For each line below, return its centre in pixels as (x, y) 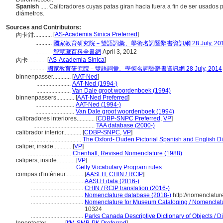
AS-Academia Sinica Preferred (96, 34)
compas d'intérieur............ (50, 174)
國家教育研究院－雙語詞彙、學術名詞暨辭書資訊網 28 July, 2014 (135, 69)
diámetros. (31, 13)
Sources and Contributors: (44, 27)
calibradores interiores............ (56, 118)
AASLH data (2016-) (112, 181)
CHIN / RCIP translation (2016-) (127, 188)
